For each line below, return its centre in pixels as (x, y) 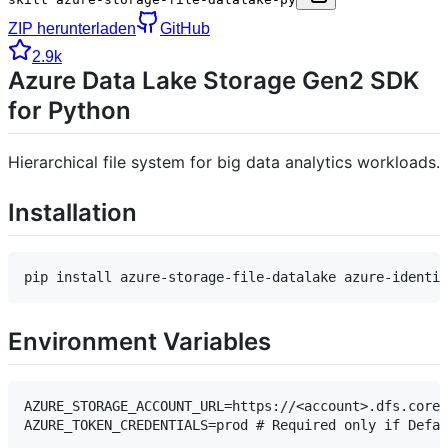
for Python (69, 110)
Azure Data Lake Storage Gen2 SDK (213, 80)
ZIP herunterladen (72, 28)
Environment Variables (139, 342)
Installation (72, 213)
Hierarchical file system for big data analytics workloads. (224, 162)
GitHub (185, 28)
